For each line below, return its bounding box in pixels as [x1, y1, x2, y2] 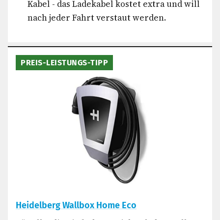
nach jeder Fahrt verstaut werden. [27, 12, 166, 24]
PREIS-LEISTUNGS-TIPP [21, 58, 108, 67]
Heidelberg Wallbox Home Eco [16, 200, 137, 211]
